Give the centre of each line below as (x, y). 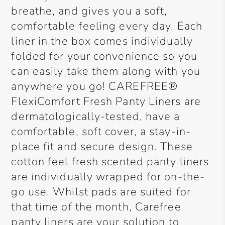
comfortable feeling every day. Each (107, 26)
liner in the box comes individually (102, 41)
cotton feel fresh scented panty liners (110, 162)
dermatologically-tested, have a (96, 117)
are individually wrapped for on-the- (108, 177)
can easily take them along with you (106, 71)
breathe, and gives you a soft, (89, 11)
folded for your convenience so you (104, 56)
